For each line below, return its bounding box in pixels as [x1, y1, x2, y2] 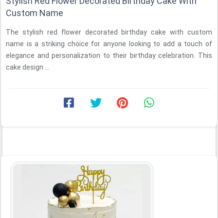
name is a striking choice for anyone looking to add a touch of [6, 40, 212, 48]
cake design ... [6, 63, 49, 71]
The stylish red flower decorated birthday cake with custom [6, 28, 212, 36]
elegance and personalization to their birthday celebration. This [6, 52, 212, 59]
